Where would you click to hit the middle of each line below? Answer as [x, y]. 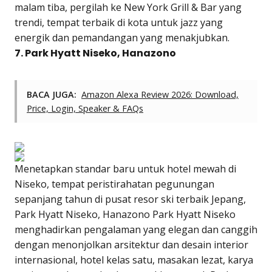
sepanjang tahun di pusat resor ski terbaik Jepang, [130, 199]
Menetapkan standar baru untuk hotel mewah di [125, 168]
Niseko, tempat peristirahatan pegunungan [114, 184]
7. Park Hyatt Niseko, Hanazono [95, 53]
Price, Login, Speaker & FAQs [85, 108]
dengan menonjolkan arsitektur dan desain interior [131, 244]
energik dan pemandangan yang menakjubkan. [122, 37]
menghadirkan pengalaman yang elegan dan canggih [136, 229]
